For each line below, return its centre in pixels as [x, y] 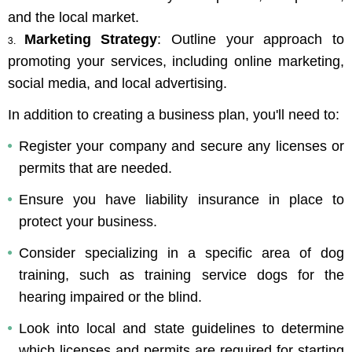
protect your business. [88, 222]
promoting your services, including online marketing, [176, 62]
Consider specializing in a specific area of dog [181, 253]
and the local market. [73, 18]
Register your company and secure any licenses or [181, 147]
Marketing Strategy [91, 40]
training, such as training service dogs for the [181, 275]
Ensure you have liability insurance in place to [181, 200]
